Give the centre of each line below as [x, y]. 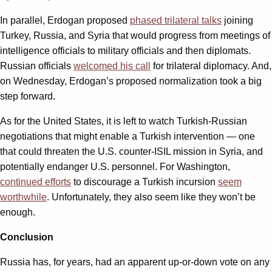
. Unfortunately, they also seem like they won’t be [151, 197]
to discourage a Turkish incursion [144, 182]
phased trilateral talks [176, 20]
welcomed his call [112, 66]
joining [237, 20]
